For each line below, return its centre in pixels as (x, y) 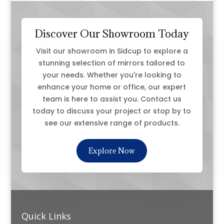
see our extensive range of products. (112, 123)
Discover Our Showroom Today (112, 34)
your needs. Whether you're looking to (112, 75)
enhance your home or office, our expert (112, 87)
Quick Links (46, 216)
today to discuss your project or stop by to (112, 111)
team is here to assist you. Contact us (112, 99)
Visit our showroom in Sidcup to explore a (112, 51)
